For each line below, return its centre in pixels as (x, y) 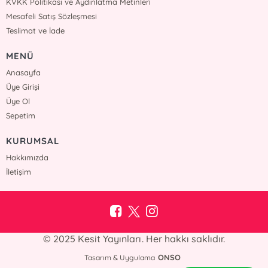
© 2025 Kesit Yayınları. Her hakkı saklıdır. (134, 238)
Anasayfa (24, 72)
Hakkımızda (28, 157)
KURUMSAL (33, 141)
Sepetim (21, 115)
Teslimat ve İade (36, 30)
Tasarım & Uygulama (120, 257)
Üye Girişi (23, 86)
